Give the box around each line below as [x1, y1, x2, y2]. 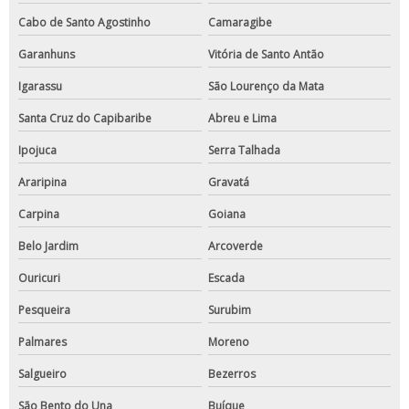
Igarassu [18, 79, 62, 95]
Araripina [18, 174, 67, 191]
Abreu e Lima [207, 110, 277, 127]
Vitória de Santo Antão [207, 47, 324, 63]
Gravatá [207, 174, 249, 191]
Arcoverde [207, 238, 263, 255]
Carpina [18, 206, 59, 223]
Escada [207, 270, 245, 287]
